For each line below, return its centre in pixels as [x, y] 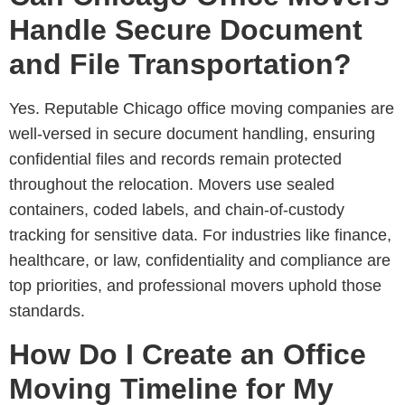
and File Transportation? [180, 65]
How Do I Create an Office [188, 354]
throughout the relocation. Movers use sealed [172, 185]
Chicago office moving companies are [259, 109]
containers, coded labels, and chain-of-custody [177, 210]
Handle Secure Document [186, 30]
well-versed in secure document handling [156, 134]
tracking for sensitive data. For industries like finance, [200, 235]
